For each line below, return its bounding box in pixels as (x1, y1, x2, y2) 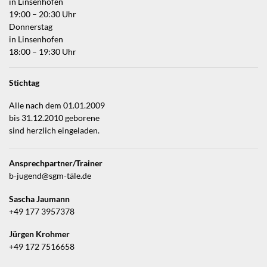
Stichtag (9, 77, 39, 88)
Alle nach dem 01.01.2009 (9, 101, 105, 111)
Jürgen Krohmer (9, 229, 70, 240)
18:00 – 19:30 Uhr (9, 46, 76, 57)
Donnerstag (9, 21, 52, 32)
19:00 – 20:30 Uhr (9, 9, 76, 19)
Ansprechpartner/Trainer (9, 158, 103, 168)
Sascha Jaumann (9, 194, 70, 204)
